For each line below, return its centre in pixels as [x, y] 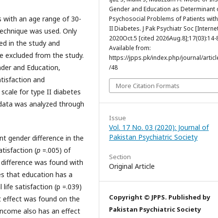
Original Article [132, 166]
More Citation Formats [148, 86]
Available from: [130, 48]
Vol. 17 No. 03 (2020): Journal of [159, 127]
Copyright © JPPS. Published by [160, 197]
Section [120, 157]
